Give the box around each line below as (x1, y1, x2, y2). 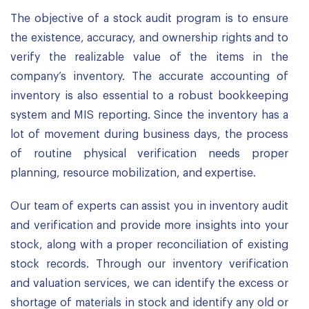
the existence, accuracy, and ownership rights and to (10, 32, 288, 43)
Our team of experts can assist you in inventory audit (10, 201, 288, 212)
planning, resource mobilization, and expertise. (10, 168, 256, 179)
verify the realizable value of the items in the (10, 52, 288, 63)
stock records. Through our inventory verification (10, 259, 288, 270)
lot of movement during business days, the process (10, 129, 288, 140)
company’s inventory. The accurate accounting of (10, 71, 288, 82)
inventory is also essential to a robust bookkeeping (10, 90, 288, 101)
